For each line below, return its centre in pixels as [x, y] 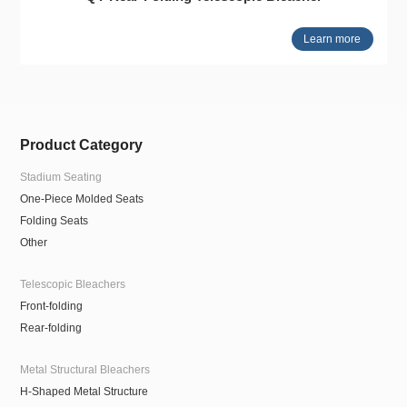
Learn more [333, 40]
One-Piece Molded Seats [82, 199]
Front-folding [52, 307]
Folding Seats [55, 220]
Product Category [82, 144]
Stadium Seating [61, 177]
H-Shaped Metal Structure [84, 392]
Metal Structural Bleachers [85, 370]
